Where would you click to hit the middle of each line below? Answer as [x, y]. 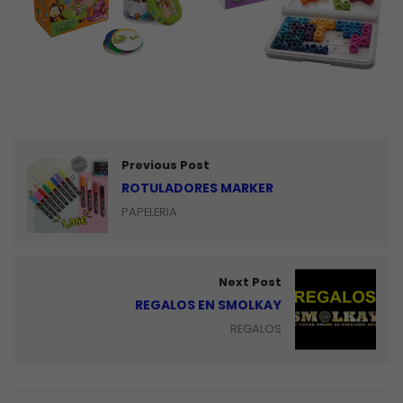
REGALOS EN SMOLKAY [208, 304]
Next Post [250, 282]
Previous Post [166, 165]
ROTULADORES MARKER [197, 188]
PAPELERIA [149, 211]
